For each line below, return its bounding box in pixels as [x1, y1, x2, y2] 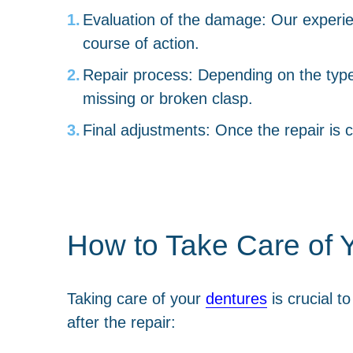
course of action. [82, 33, 199, 52]
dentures [205, 288, 267, 307]
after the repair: [66, 312, 176, 331]
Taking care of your [66, 288, 206, 307]
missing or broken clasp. [82, 88, 253, 107]
